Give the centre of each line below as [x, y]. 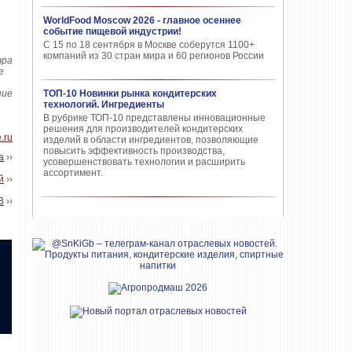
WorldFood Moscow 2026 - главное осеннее [142, 20]
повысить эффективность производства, [134, 151]
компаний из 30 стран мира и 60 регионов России [154, 56]
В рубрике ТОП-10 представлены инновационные [154, 118]
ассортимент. [73, 173]
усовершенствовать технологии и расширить [144, 162]
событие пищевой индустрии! [112, 31]
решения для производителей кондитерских [143, 129]
